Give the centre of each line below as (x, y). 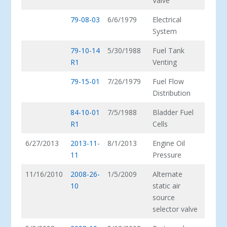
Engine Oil (169, 143)
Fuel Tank (169, 50)
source (164, 197)
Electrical (167, 19)
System (165, 31)
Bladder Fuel (173, 112)
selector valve (175, 209)
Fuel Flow (168, 81)
